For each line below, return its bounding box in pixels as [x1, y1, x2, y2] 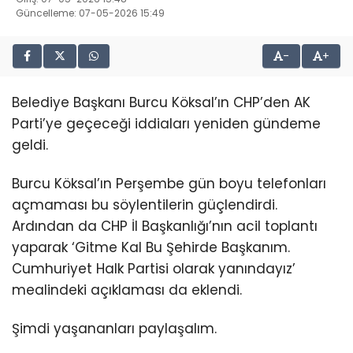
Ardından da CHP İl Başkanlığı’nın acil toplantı [12, 217, 318, 236]
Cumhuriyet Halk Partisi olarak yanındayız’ [12, 259, 295, 279]
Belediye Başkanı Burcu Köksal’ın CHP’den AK [12, 93, 310, 112]
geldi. [12, 136, 48, 154]
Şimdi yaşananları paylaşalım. [12, 319, 217, 339]
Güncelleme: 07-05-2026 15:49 [16, 6, 165, 20]
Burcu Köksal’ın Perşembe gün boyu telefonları [12, 174, 326, 194]
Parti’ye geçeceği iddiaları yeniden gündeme [12, 114, 321, 133]
